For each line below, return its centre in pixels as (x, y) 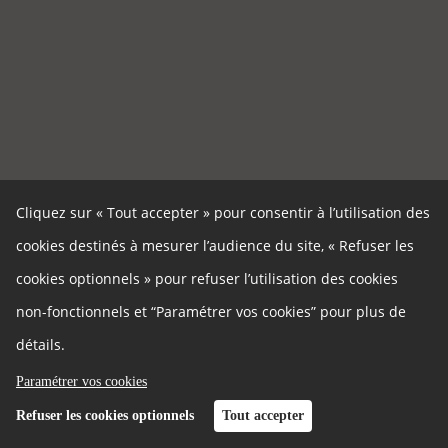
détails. (40, 344)
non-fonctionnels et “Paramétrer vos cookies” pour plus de (211, 311)
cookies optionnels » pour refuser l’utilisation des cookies (207, 278)
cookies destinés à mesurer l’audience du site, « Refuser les (215, 245)
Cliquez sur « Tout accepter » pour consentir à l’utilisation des (223, 212)
